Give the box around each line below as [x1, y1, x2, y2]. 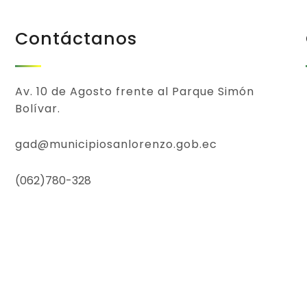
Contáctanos [14, 26, 137, 51]
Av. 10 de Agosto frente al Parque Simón [14, 84, 254, 100]
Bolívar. [14, 101, 60, 117]
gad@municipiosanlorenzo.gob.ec [14, 136, 217, 153]
